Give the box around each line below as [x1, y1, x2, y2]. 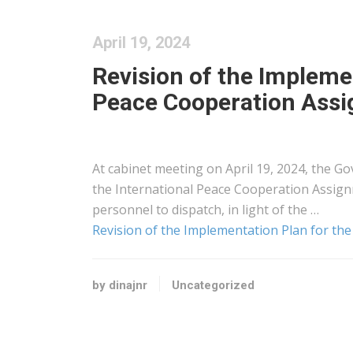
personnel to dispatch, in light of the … [92, 201, 319, 218]
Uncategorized [172, 278, 255, 292]
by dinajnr [92, 278, 147, 292]
